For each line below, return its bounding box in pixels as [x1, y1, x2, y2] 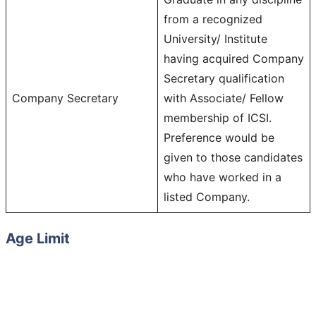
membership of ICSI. [164, 110, 272, 125]
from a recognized [164, 11, 262, 26]
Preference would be [164, 130, 274, 145]
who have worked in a [164, 169, 281, 184]
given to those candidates [164, 150, 303, 164]
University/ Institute [164, 31, 267, 46]
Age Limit [6, 229, 70, 247]
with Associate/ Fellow [164, 90, 284, 105]
